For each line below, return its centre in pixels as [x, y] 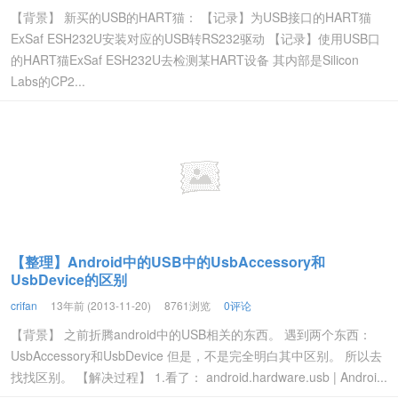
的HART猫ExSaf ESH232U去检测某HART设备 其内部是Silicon [185, 60]
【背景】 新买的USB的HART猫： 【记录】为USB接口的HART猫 [191, 17]
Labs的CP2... [48, 81]
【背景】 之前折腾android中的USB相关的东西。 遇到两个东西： [191, 334]
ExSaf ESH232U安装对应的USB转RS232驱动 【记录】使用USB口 [195, 38]
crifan [24, 305]
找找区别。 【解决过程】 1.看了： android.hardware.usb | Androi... [199, 377]
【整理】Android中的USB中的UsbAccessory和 [168, 262]
